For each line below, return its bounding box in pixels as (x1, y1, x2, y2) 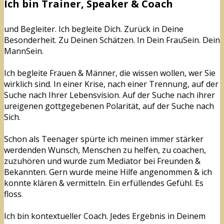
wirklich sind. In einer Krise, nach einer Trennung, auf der (4, 78, 218, 90)
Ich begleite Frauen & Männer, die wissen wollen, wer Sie (4, 67, 215, 79)
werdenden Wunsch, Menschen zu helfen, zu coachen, (4, 144, 206, 156)
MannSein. (4, 45, 43, 57)
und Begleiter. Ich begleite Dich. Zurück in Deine (4, 23, 183, 35)
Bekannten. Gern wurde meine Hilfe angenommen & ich (4, 166, 212, 178)
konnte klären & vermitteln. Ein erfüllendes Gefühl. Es (4, 177, 203, 189)
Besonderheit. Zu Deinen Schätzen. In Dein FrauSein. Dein (4, 34, 220, 46)
